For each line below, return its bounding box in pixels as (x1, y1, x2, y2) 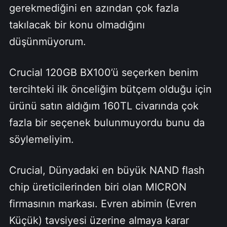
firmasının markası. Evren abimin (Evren (9, 197, 197, 210)
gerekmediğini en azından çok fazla (9, 2, 179, 14)
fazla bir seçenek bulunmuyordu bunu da (9, 116, 205, 129)
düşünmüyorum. (9, 35, 86, 48)
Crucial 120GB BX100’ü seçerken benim (9, 66, 198, 79)
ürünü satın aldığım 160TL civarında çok (9, 99, 199, 112)
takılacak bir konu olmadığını (9, 18, 145, 31)
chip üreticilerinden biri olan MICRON (9, 180, 186, 193)
